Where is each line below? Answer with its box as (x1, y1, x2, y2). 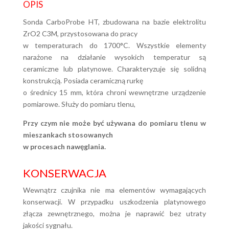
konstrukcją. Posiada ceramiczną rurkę (22, 76, 143, 85)
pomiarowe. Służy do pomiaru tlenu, (22, 100, 135, 108)
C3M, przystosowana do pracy (40, 29, 138, 38)
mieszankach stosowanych (22, 130, 113, 139)
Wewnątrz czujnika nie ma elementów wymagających (22, 186, 207, 194)
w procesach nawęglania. (22, 142, 106, 151)
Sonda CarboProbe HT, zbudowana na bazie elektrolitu (22, 17, 207, 26)
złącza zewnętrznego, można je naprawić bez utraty (22, 209, 207, 218)
